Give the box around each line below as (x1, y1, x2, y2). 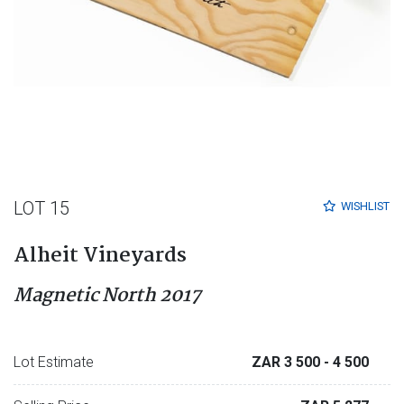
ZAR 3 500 (252, 353, 324, 372)
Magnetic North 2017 (14, 280, 201, 312)
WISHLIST (341, 199, 390, 214)
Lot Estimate (14, 353, 94, 372)
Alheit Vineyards (14, 240, 187, 273)
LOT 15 (14, 197, 69, 220)
